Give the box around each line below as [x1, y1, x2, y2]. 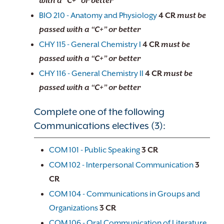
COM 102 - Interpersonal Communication [49, 160, 193, 169]
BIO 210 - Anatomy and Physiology [39, 11, 157, 20]
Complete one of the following [34, 106, 164, 117]
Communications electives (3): [34, 120, 165, 131]
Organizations [49, 203, 98, 212]
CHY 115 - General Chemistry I [39, 40, 141, 49]
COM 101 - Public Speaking [49, 145, 140, 154]
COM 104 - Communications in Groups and [49, 189, 200, 198]
